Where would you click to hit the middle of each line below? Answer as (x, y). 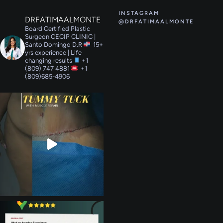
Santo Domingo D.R (54, 44)
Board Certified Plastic (57, 28)
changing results (49, 60)
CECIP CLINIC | (72, 36)
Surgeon (37, 36)
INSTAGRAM (139, 13)
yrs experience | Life (53, 52)
